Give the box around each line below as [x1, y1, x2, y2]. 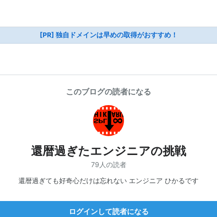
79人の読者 [91, 160, 126, 169]
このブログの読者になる [66, 87, 151, 96]
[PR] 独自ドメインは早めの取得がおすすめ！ [39, 31, 178, 39]
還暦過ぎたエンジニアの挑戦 [31, 144, 186, 158]
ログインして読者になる [68, 206, 149, 216]
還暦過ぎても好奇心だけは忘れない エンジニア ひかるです [18, 176, 199, 185]
